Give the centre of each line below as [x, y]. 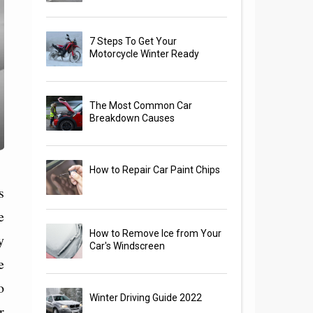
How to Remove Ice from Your [156, 234]
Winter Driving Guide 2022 [146, 298]
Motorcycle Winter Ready [145, 54]
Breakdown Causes [132, 118]
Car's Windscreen [128, 246]
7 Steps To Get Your [133, 42]
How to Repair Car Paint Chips [155, 170]
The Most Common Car [141, 106]
